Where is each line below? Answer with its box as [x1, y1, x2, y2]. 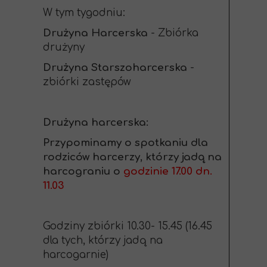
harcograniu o [43, 166, 123, 177]
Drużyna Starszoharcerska [43, 62, 190, 73]
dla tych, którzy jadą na [43, 235, 163, 246]
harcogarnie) [43, 249, 108, 260]
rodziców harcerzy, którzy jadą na [43, 151, 222, 163]
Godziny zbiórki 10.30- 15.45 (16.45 [43, 221, 212, 232]
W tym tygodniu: [43, 7, 125, 18]
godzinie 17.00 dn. [123, 166, 212, 177]
